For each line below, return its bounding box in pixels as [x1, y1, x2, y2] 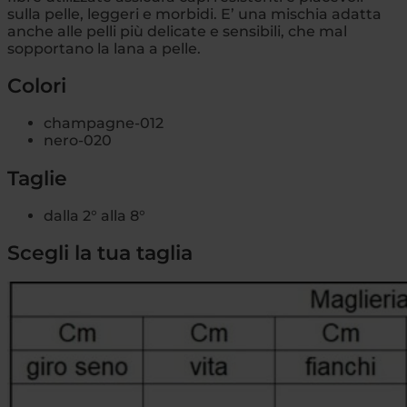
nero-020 [44, 132, 112, 150]
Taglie [7, 165, 67, 191]
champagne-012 [44, 114, 164, 133]
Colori [7, 74, 66, 99]
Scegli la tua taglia [7, 241, 193, 266]
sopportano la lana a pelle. [7, 39, 201, 57]
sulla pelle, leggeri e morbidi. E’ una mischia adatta [7, 5, 382, 23]
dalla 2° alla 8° [44, 206, 145, 224]
